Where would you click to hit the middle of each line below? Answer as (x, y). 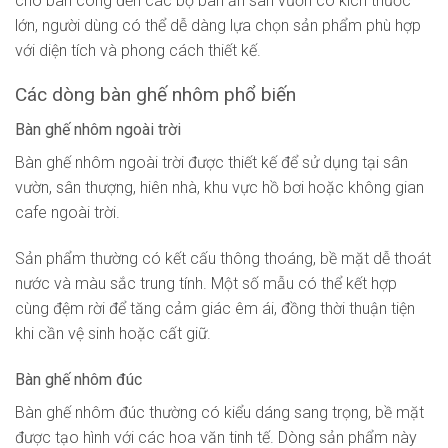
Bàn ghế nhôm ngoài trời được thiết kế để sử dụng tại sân (211, 163)
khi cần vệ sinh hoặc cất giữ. (113, 333)
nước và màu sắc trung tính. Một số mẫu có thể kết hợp (206, 283)
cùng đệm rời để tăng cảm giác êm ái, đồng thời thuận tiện (215, 308)
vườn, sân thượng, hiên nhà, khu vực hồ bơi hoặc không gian (219, 188)
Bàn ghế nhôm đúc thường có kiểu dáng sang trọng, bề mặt (219, 412)
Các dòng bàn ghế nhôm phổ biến (155, 95)
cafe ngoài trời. (67, 213)
